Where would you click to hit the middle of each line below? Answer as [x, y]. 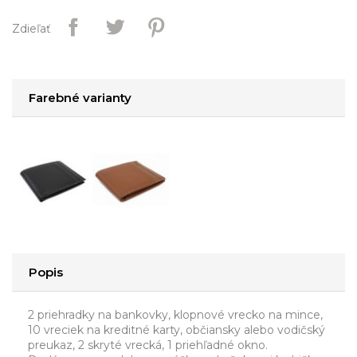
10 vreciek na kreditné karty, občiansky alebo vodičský [177, 330]
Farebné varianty [80, 98]
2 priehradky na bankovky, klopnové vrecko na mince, [175, 314]
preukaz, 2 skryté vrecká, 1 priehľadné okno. [148, 345]
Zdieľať [31, 29]
